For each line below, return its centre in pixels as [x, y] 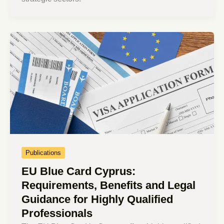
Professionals [57, 213]
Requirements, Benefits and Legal [109, 185]
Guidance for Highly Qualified [97, 199]
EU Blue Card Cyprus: [79, 171]
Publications [43, 152]
